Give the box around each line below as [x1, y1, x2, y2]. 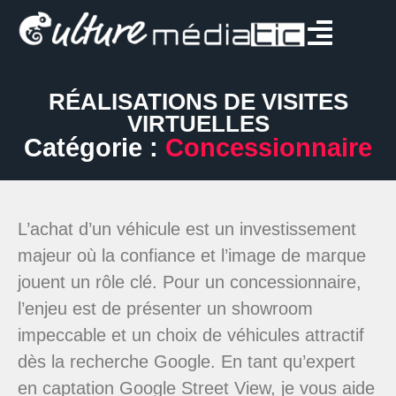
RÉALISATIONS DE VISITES [48, 89, 348, 115]
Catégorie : [24, 133, 158, 163]
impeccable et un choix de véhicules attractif [18, 324, 364, 345]
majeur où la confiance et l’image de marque [18, 245, 366, 265]
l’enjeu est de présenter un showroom [18, 298, 313, 318]
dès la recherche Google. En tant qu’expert [18, 351, 355, 371]
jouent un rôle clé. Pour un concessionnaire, [18, 271, 362, 292]
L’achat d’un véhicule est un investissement [18, 218, 356, 239]
